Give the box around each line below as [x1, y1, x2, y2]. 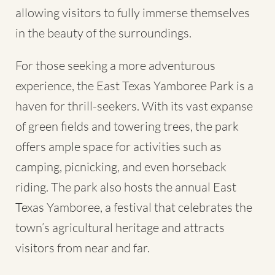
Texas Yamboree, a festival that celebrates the [15, 199, 252, 215]
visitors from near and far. [15, 239, 150, 255]
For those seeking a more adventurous [15, 57, 215, 73]
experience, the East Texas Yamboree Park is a [15, 77, 254, 93]
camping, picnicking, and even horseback [15, 158, 227, 174]
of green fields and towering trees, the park [15, 118, 239, 134]
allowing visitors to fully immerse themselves [15, 4, 250, 20]
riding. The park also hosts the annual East [15, 179, 236, 195]
